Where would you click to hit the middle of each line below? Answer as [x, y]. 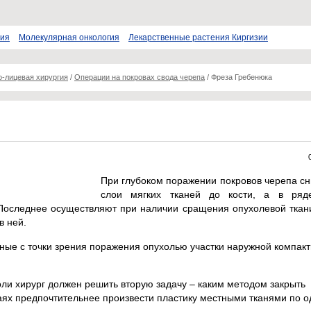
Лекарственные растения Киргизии [198, 37]
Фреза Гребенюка [242, 77]
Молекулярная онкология [69, 37]
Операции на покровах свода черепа [140, 77]
